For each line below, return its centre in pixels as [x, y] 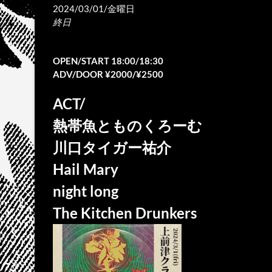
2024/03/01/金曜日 [94, 8]
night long [86, 191]
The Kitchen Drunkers [125, 213]
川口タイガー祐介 [112, 147]
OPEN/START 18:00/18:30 [108, 61]
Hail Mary [86, 169]
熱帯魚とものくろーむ [127, 125]
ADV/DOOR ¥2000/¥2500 [108, 74]
